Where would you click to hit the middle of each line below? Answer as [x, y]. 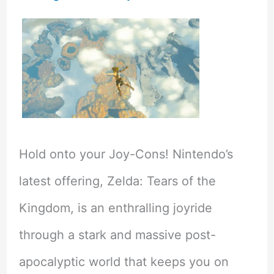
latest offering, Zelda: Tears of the [117, 181]
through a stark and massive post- [117, 235]
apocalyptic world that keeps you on [124, 262]
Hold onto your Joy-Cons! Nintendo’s [126, 154]
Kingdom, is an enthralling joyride [115, 208]
